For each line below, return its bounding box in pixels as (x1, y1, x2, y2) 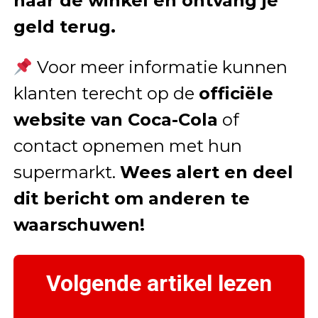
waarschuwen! (13, 214, 145, 236)
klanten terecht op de (13, 83, 199, 104)
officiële (198, 83, 273, 104)
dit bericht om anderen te (13, 188, 250, 209)
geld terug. (13, 16, 116, 38)
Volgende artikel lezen (45, 270, 272, 297)
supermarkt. (13, 162, 120, 183)
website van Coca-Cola (13, 109, 218, 131)
